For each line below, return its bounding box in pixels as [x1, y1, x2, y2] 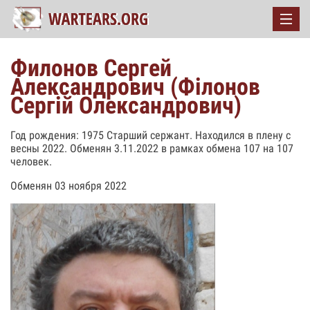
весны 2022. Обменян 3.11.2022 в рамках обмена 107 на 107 [10, 142, 293, 155]
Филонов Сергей [10, 54, 172, 82]
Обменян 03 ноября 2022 [10, 179, 127, 192]
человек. [10, 155, 52, 168]
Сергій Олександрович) [10, 91, 241, 119]
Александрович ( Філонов [10, 73, 260, 100]
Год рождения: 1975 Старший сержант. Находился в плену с [10, 129, 291, 142]
